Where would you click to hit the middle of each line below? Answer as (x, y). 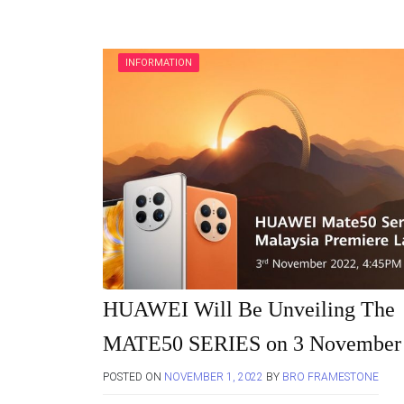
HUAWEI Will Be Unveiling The (249, 309)
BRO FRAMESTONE (331, 377)
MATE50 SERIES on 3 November (252, 344)
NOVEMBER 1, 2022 (214, 377)
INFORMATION (159, 63)
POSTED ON (133, 377)
